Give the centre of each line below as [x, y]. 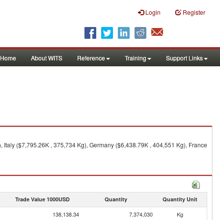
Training [136, 58]
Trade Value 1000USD [42, 199]
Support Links [184, 58]
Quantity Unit [180, 199]
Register [194, 12]
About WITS [47, 58]
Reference [91, 58]
